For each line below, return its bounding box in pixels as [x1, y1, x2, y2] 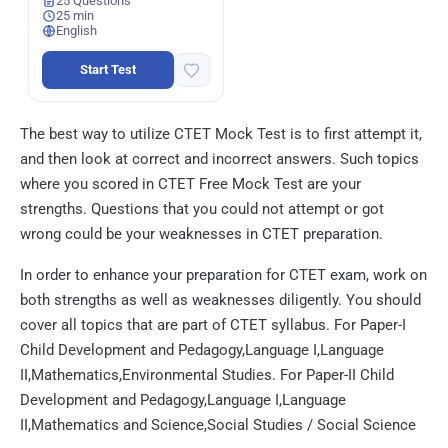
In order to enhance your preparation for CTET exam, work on [20, 266, 427, 284]
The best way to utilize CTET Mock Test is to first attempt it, [20, 125, 422, 143]
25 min [56, 8, 94, 23]
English [56, 23, 97, 38]
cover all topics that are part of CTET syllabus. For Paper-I [20, 316, 406, 334]
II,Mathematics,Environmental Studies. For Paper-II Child [20, 366, 394, 384]
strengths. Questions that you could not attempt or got [20, 200, 384, 218]
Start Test [79, 62, 136, 77]
